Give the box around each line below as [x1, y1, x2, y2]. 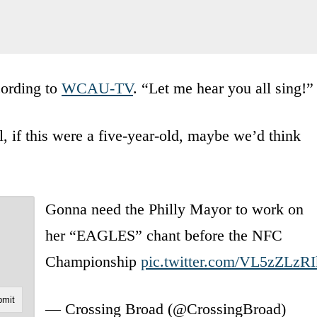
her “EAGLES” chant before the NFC [45, 226, 282, 244]
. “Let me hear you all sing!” [133, 79, 313, 97]
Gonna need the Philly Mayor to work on [45, 200, 304, 218]
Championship [45, 252, 141, 270]
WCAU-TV [62, 79, 133, 97]
